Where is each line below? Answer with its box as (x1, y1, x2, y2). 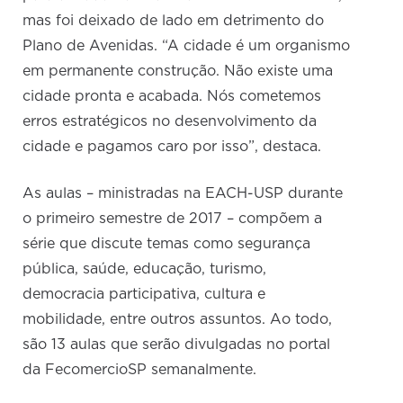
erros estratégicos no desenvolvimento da (22, 114, 318, 130)
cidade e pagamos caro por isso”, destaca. (22, 139, 322, 155)
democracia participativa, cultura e (22, 287, 266, 302)
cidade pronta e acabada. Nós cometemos (22, 89, 322, 104)
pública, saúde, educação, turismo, (22, 262, 267, 277)
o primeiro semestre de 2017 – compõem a (22, 211, 323, 227)
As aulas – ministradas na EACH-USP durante (22, 186, 344, 201)
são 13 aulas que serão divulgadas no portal (22, 337, 331, 353)
